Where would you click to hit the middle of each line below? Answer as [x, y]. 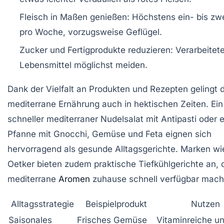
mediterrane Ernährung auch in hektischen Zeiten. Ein [115, 104]
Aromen [74, 179]
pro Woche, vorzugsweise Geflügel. [91, 32]
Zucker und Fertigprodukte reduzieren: [96, 50]
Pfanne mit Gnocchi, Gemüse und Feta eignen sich [109, 134]
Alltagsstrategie [42, 204]
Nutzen [205, 204]
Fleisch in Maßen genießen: [74, 17]
